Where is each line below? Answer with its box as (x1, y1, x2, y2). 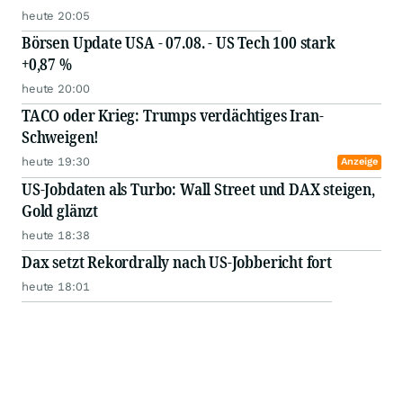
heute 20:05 (22, 9, 90, 23)
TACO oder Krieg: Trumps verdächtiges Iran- (22, 104, 324, 127)
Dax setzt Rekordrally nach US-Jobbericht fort (22, 251, 332, 273)
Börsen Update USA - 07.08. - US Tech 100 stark (22, 31, 336, 54)
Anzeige (341, 156, 378, 168)
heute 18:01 (22, 280, 90, 294)
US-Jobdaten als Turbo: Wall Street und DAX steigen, (22, 178, 375, 201)
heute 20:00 (22, 82, 90, 96)
